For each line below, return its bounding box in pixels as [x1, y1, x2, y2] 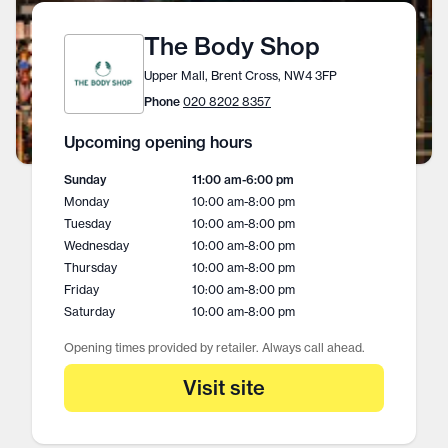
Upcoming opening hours [64, 132, 253, 152]
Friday [64, 282, 99, 297]
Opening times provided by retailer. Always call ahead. [64, 340, 365, 355]
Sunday [64, 172, 106, 187]
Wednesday [64, 238, 129, 253]
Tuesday [64, 216, 111, 231]
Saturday [64, 304, 115, 319]
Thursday [64, 260, 117, 275]
